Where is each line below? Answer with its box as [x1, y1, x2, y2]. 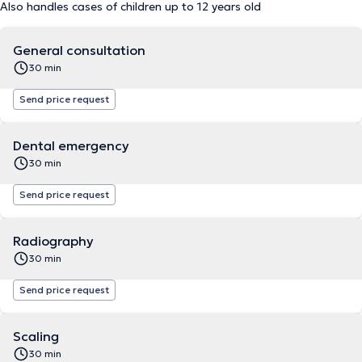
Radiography [13, 233, 94, 249]
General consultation [13, 42, 145, 58]
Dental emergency [13, 137, 129, 154]
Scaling [13, 328, 59, 344]
